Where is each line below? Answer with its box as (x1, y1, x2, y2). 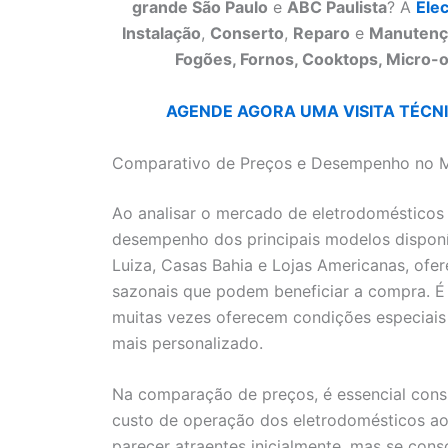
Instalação (122, 23, 201, 44)
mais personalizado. (112, 332, 263, 353)
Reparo (293, 23, 350, 44)
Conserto (210, 23, 284, 44)
